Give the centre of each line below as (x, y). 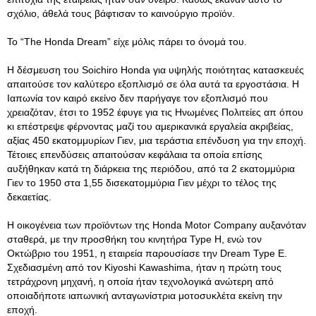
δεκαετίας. (29, 197)
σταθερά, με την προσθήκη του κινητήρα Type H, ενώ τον (134, 239)
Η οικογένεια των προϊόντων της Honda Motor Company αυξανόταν (157, 225)
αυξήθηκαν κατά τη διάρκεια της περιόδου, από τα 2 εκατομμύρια (151, 169)
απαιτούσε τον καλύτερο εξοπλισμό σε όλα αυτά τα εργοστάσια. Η (153, 84)
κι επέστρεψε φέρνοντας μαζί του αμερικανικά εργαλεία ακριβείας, (150, 126)
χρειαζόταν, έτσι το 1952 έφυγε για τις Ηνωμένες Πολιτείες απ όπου (155, 112)
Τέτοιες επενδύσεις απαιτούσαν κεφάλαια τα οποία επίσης (135, 154)
